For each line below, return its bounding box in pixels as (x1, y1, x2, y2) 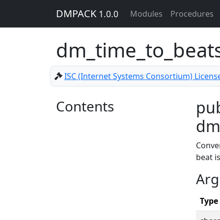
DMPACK (56, 7, 99, 20)
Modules (130, 8, 163, 19)
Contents (56, 97, 114, 115)
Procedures (170, 8, 214, 19)
